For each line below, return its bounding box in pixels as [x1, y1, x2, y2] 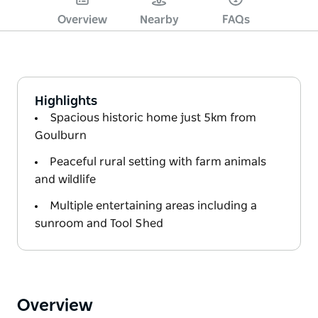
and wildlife [35, 173, 96, 185]
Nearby [139, 13, 179, 26]
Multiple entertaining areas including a [50, 199, 257, 212]
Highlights [35, 94, 97, 108]
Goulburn [35, 129, 87, 141]
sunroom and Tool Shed [35, 217, 163, 229]
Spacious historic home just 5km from [50, 111, 256, 124]
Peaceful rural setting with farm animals [50, 155, 266, 168]
